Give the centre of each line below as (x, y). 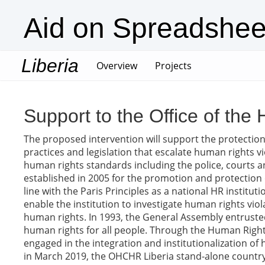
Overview (117, 66)
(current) (156, 65)
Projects (173, 66)
